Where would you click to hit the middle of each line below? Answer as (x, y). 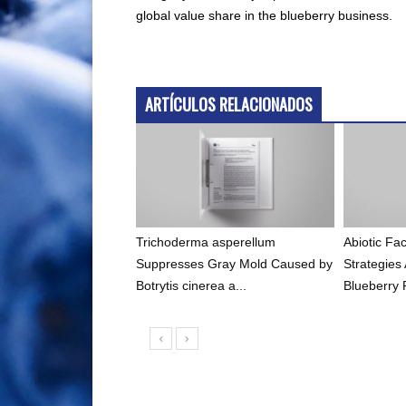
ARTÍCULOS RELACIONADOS (229, 105)
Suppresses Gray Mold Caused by (234, 264)
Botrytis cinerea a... (191, 286)
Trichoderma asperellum (206, 242)
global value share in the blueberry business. (264, 16)
